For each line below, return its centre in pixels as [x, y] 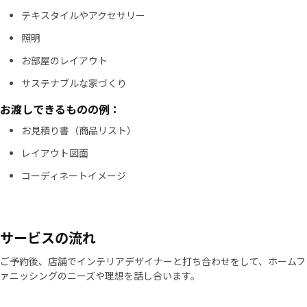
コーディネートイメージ [74, 175]
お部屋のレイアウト [64, 60]
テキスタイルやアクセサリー [83, 15]
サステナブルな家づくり [74, 83]
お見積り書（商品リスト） [79, 130]
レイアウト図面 [55, 153]
